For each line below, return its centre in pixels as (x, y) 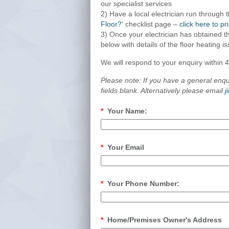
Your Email (125, 147)
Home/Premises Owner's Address (164, 220)
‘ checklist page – (151, 24)
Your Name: (127, 111)
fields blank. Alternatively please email (163, 90)
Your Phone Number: (143, 184)
